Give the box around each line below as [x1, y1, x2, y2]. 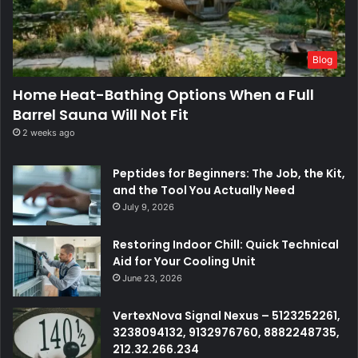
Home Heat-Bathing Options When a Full [13, 84, 314, 105]
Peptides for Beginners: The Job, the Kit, [113, 165, 345, 181]
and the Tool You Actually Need [113, 181, 295, 198]
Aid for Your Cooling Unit [113, 253, 256, 269]
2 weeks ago [22, 126, 75, 138]
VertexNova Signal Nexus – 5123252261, [113, 307, 340, 324]
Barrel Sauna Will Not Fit [13, 104, 189, 125]
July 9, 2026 [122, 201, 174, 213]
